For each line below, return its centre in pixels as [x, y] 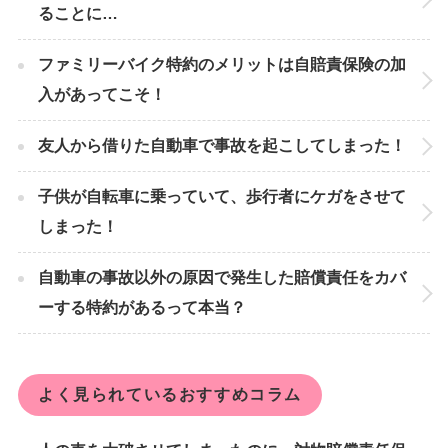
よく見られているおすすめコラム [169, 394]
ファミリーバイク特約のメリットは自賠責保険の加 [221, 64]
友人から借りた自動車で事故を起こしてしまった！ [221, 145]
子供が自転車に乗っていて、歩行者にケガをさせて [221, 196]
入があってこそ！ [101, 94]
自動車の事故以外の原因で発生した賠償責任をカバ [221, 277]
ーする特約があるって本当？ [141, 307]
